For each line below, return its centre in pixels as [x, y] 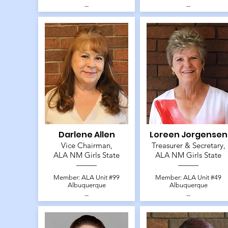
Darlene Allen [87, 135]
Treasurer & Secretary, [188, 146]
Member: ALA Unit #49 [189, 178]
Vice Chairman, [87, 146]
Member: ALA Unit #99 [87, 178]
